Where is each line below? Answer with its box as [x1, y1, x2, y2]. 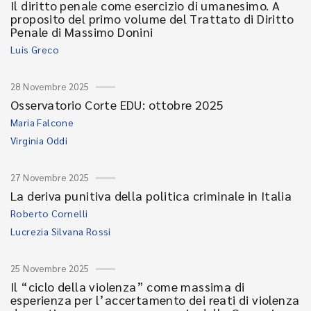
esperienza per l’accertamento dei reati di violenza [10, 292, 300, 308]
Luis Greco [10, 43, 59, 56]
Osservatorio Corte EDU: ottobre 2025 [10, 96, 224, 112]
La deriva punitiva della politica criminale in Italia [10, 187, 292, 203]
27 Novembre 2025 [10, 171, 90, 183]
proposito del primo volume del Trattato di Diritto [10, 10, 294, 26]
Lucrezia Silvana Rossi [10, 225, 111, 237]
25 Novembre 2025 [10, 262, 90, 274]
